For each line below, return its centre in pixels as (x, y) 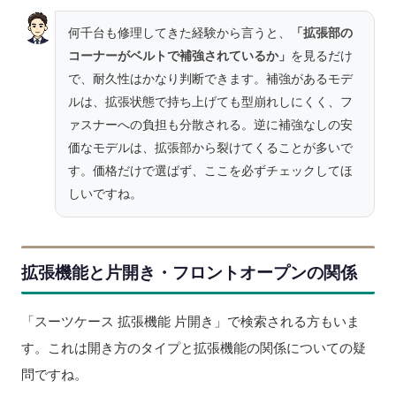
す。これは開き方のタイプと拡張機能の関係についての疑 (194, 347)
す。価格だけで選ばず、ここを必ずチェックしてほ (210, 171)
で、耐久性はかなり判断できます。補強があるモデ (210, 79)
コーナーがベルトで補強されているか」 (179, 56)
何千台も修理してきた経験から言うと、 (179, 33)
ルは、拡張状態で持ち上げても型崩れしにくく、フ (210, 102)
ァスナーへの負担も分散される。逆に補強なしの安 (210, 125)
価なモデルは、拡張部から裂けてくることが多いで (210, 148)
